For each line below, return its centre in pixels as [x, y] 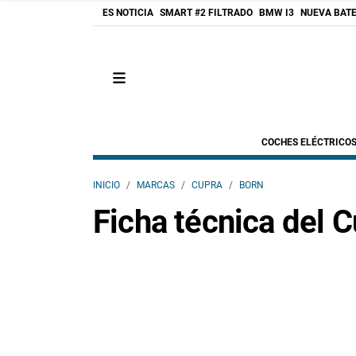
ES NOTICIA [128, 13]
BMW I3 [277, 13]
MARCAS [156, 185]
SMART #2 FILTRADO [206, 13]
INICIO [106, 185]
